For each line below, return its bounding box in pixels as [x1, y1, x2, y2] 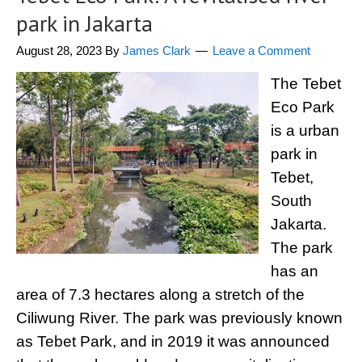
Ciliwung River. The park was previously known [16, 309, 343, 326]
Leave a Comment [213, 44, 310, 57]
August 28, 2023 [16, 44, 102, 57]
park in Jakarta [16, 8, 153, 38]
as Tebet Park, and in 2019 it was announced [16, 333, 330, 350]
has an [271, 263, 318, 280]
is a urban [271, 122, 339, 139]
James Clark [123, 44, 191, 57]
